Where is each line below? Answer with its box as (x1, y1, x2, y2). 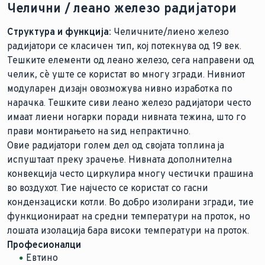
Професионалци (7, 238, 81, 250)
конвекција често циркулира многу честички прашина (7, 167, 253, 179)
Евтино (26, 252, 58, 264)
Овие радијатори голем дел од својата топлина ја (7, 139, 224, 151)
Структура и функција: (7, 25, 111, 37)
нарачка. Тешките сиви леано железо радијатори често (7, 96, 251, 108)
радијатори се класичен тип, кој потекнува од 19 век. (7, 40, 241, 51)
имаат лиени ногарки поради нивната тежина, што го (7, 111, 246, 122)
